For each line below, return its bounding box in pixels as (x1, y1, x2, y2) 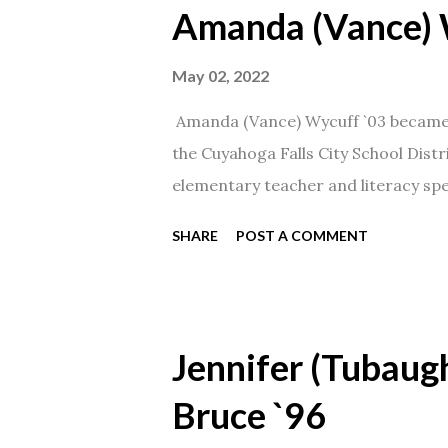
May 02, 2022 (172, 66, 269, 85)
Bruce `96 (172, 393, 326, 437)
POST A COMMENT (236, 227, 368, 244)
